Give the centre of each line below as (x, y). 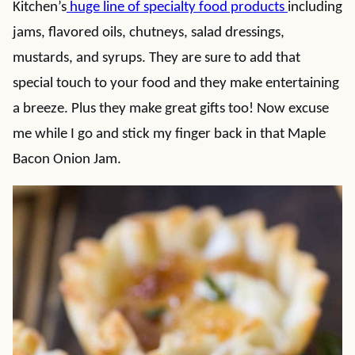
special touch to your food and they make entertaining (176, 84)
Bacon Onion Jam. (67, 160)
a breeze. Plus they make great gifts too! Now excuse (171, 109)
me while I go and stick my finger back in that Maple (169, 134)
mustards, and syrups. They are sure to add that (157, 58)
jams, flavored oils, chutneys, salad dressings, (149, 33)
